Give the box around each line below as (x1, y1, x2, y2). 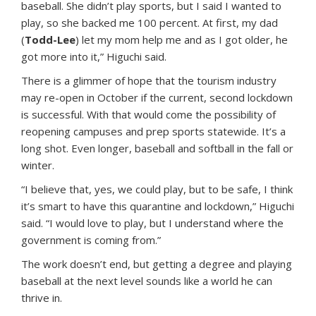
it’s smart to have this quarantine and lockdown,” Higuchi (21, 199, 294, 214)
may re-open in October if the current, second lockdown (21, 90, 293, 105)
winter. (21, 158, 54, 173)
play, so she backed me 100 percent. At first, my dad (21, 16, 278, 30)
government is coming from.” (21, 233, 161, 248)
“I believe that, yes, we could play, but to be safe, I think (21, 182, 293, 197)
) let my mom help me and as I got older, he (75, 32, 288, 47)
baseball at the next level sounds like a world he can (21, 274, 272, 288)
